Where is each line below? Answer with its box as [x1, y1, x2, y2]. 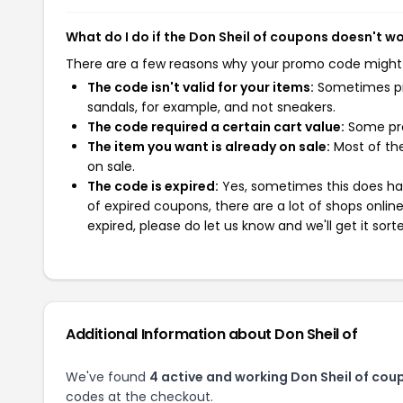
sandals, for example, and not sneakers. [87, 98, 336, 116]
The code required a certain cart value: [87, 118, 345, 136]
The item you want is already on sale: [87, 138, 330, 156]
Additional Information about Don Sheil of [66, 324, 358, 345]
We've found [66, 368, 149, 386]
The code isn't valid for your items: [87, 78, 314, 96]
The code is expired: [87, 177, 219, 195]
